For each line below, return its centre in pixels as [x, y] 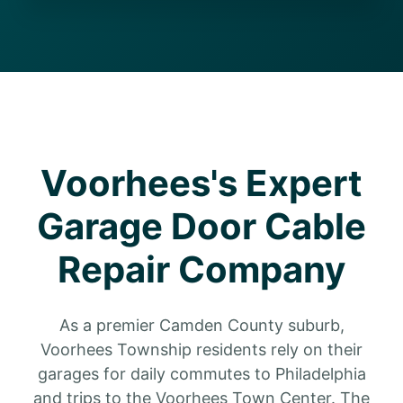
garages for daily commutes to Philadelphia [201, 374]
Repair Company [201, 269]
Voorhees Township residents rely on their [201, 349]
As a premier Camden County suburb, [201, 325]
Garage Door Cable [201, 226]
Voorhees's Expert [201, 183]
